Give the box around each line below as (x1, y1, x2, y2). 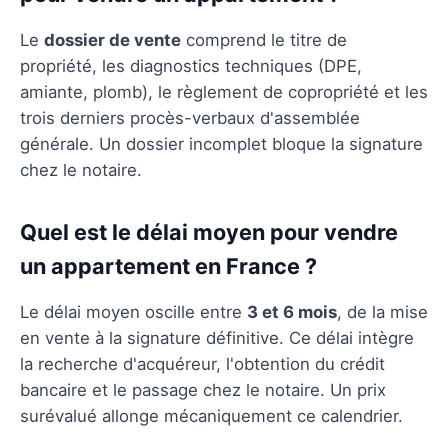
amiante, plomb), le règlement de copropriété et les (20, 81, 428, 102)
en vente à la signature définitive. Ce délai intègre (20, 327, 414, 348)
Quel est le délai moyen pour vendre (20, 218, 398, 245)
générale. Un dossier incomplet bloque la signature (20, 133, 423, 154)
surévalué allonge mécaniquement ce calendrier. (20, 405, 403, 426)
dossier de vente (44, 29, 181, 50)
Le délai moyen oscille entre (20, 301, 247, 322)
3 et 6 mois (247, 301, 337, 322)
